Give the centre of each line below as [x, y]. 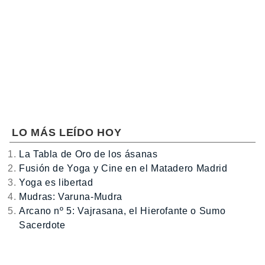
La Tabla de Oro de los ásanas [88, 154]
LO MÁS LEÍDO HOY [67, 133]
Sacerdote [42, 225]
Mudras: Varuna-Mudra [71, 197]
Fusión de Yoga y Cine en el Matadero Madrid [123, 169]
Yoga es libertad [56, 183]
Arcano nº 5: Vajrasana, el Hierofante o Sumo [122, 211]
